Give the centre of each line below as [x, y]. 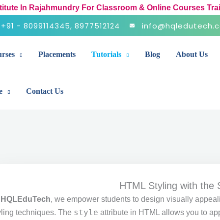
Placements [57, 54]
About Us [192, 54]
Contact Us [45, 91]
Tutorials [106, 54]
